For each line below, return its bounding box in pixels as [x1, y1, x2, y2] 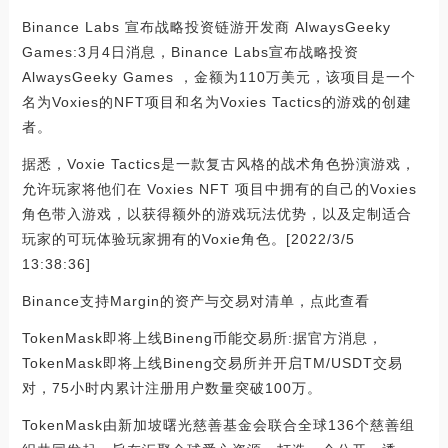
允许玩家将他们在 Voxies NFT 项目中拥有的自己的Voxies [21, 181, 417, 197]
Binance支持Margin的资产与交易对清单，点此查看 [21, 293, 370, 309]
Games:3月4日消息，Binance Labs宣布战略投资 [21, 44, 359, 60]
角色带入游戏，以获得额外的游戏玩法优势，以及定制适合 [21, 206, 412, 222]
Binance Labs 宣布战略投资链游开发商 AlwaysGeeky [21, 19, 391, 35]
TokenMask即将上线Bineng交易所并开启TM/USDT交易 [21, 355, 403, 371]
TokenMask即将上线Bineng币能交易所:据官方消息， [21, 330, 383, 346]
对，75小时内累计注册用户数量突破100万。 [21, 380, 322, 396]
